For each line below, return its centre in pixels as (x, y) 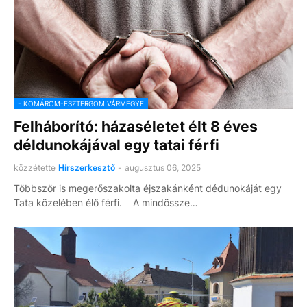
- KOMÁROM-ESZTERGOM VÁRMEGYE (81, 103)
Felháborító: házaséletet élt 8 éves (136, 126)
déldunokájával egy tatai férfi (116, 145)
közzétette (35, 168)
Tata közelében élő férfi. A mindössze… (106, 202)
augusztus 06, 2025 (163, 168)
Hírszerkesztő (87, 168)
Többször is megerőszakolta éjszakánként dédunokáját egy (148, 188)
